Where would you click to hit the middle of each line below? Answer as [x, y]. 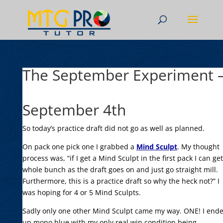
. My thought [198, 147]
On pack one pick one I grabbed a [79, 147]
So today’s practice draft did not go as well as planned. [113, 128]
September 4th [74, 110]
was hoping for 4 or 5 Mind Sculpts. [81, 192]
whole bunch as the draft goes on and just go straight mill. [120, 169]
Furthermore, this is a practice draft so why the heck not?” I [121, 181]
